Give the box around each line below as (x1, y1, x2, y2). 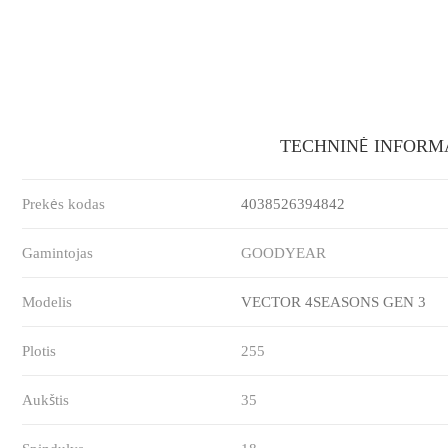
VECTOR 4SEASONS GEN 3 (241, 294, 427, 311)
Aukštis (22, 392, 70, 409)
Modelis (22, 294, 73, 311)
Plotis (22, 343, 57, 360)
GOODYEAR (241, 245, 327, 262)
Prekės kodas (22, 196, 106, 213)
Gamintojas (22, 245, 94, 262)
